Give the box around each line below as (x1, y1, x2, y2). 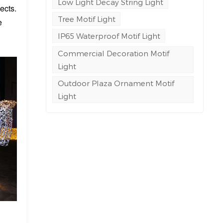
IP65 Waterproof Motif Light (57, 31, 160, 41)
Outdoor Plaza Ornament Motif (57, 79, 174, 88)
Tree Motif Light (57, 14, 115, 24)
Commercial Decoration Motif (57, 48, 169, 58)
